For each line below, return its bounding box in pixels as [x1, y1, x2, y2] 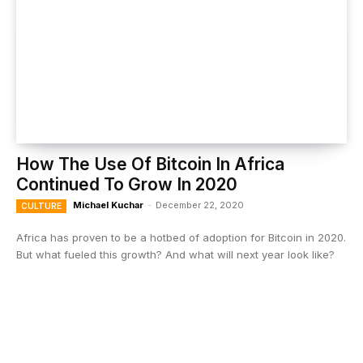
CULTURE [21, 201, 62, 211]
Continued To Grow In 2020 [16, 174, 237, 194]
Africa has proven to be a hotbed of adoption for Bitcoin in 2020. [16, 231, 346, 244]
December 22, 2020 [156, 199, 244, 211]
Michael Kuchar [73, 199, 143, 211]
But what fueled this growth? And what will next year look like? [16, 248, 335, 261]
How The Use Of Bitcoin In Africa [16, 154, 284, 174]
